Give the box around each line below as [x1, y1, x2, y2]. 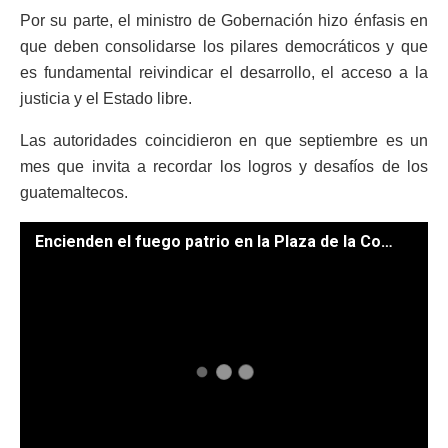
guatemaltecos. [20, 183, 128, 201]
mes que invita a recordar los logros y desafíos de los [20, 157, 428, 175]
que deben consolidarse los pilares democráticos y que [20, 37, 428, 55]
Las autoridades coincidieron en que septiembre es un [20, 131, 428, 149]
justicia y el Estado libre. [20, 89, 192, 107]
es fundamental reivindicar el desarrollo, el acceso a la [20, 63, 428, 81]
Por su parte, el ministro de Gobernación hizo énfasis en [20, 11, 428, 29]
